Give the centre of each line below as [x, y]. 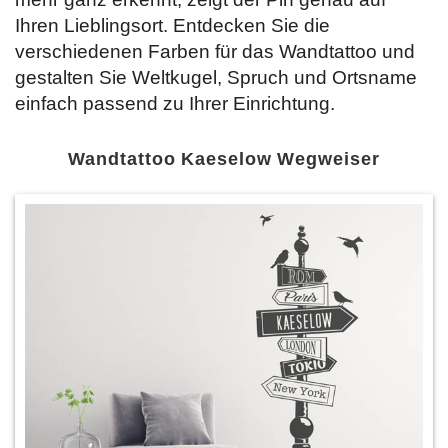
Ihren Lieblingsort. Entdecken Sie [159, 25]
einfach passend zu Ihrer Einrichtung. [175, 103]
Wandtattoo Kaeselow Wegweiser [224, 159]
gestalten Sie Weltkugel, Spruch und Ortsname [216, 77]
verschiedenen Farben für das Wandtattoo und [215, 51]
